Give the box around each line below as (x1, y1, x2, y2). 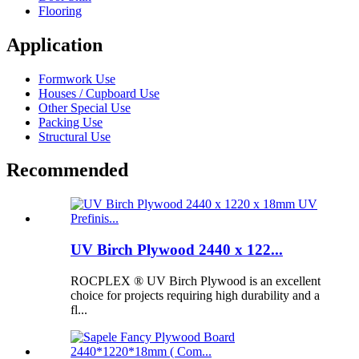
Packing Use (38, 115, 103, 129)
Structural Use (38, 129, 111, 143)
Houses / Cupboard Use (38, 86, 159, 100)
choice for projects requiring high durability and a (71, 288, 320, 302)
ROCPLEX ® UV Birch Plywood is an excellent (71, 273, 321, 288)
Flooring (38, 3, 82, 18)
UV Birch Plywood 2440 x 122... (71, 241, 283, 259)
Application (6, 34, 103, 55)
